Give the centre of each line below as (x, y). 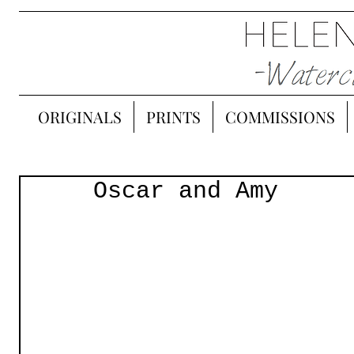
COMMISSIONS (280, 117)
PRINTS (173, 117)
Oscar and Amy (186, 191)
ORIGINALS (80, 117)
